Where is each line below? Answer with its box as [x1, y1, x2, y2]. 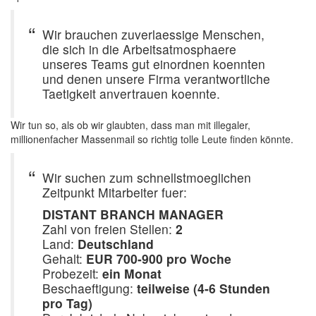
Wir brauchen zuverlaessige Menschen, [42, 25, 265, 43]
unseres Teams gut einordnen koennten [42, 55, 265, 73]
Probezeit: [42, 265, 102, 282]
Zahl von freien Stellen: [42, 220, 176, 238]
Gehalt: [42, 250, 86, 267]
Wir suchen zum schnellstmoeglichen [42, 169, 251, 186]
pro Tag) [42, 294, 92, 312]
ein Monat [102, 265, 162, 282]
